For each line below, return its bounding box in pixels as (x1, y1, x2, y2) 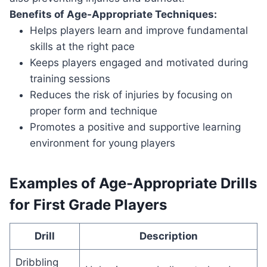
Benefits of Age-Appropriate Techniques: (10, 8, 217, 21)
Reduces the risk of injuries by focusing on (30, 89, 232, 101)
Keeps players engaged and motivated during (30, 57, 248, 69)
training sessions (30, 73, 110, 85)
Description (139, 230, 198, 243)
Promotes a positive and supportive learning (30, 121, 241, 133)
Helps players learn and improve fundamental (30, 24, 248, 37)
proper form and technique (30, 105, 157, 117)
